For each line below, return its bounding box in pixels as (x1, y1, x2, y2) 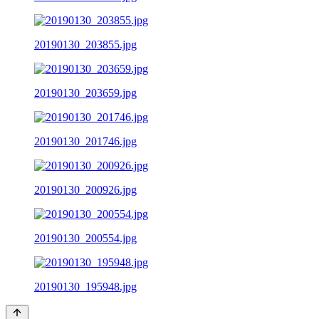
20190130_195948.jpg (34, 280, 137, 293)
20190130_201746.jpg (34, 135, 137, 147)
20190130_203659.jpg (34, 86, 137, 99)
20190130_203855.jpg (34, 38, 137, 51)
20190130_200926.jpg (34, 183, 137, 196)
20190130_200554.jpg (34, 231, 137, 244)
